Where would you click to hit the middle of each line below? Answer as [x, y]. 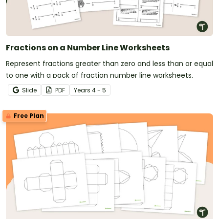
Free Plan [28, 115]
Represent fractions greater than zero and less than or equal [109, 63]
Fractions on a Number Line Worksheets [88, 47]
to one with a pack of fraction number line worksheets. [99, 75]
